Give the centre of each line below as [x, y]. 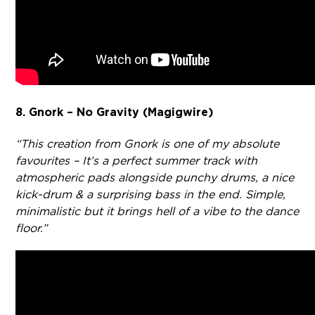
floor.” [32, 228]
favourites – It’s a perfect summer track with [137, 160]
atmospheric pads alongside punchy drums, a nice [155, 177]
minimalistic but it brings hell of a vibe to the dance [157, 211]
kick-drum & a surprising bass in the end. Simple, [151, 194]
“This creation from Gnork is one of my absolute [148, 143]
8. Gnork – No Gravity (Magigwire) [115, 112]
